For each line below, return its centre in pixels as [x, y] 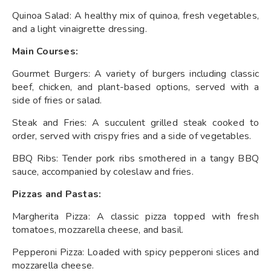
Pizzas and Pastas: [57, 194]
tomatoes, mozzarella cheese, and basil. [98, 230]
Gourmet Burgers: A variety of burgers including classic [135, 73]
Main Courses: [45, 51]
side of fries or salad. [57, 100]
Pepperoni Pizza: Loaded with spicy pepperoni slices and [135, 252]
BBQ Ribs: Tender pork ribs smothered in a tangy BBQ [135, 158]
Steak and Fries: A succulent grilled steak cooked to [135, 122]
